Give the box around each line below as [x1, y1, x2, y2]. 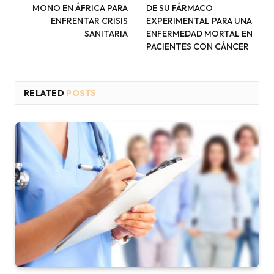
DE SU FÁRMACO [146, 2, 213, 13]
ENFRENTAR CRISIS [51, 15, 128, 26]
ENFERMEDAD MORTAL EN [146, 28, 253, 39]
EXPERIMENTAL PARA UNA [146, 15, 252, 26]
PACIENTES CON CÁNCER [146, 40, 249, 52]
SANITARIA [84, 28, 128, 39]
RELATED [24, 87, 67, 98]
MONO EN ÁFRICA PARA [32, 2, 128, 13]
